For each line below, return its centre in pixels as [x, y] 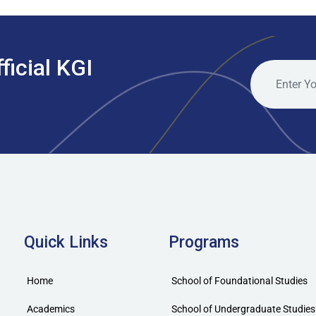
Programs [204, 242]
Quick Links [66, 242]
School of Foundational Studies [239, 280]
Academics [51, 309]
